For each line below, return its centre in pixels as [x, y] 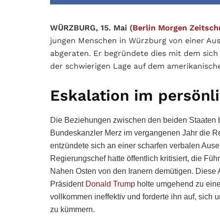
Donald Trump [110, 184]
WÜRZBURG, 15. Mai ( [91, 28]
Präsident [68, 184]
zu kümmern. [72, 209]
